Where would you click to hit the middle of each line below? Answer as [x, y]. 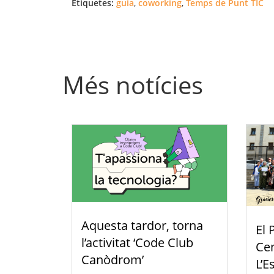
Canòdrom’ [113, 260]
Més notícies [133, 84]
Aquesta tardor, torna [142, 226]
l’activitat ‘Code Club [137, 243]
